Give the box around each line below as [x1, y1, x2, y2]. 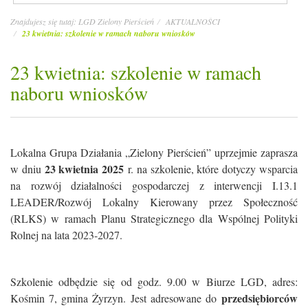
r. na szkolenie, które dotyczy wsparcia [124, 162, 298, 176]
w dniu [10, 162, 45, 176]
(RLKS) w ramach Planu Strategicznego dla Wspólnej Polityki [10, 211, 298, 225]
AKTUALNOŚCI [166, 16, 220, 27]
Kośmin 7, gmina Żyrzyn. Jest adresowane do [10, 291, 221, 305]
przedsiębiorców [221, 290, 298, 306]
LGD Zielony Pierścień [78, 16, 154, 27]
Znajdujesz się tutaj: [10, 16, 78, 27]
